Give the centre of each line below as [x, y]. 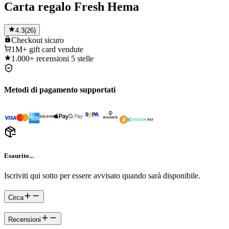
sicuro [54, 40]
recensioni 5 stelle [65, 58]
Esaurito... [19, 155]
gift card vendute [56, 49]
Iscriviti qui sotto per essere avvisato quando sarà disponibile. [102, 175]
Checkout [27, 40]
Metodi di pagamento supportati [60, 90]
